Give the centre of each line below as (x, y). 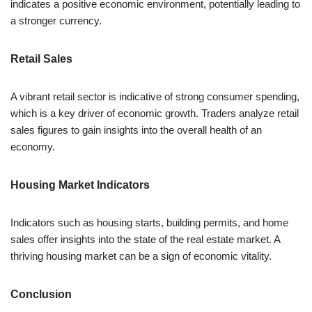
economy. (33, 146)
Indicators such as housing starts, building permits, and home (149, 222)
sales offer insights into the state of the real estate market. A (145, 239)
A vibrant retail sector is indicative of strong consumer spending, (155, 96)
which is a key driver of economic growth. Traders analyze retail (155, 113)
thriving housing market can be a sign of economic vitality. (141, 256)
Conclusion (41, 294)
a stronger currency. (56, 20)
